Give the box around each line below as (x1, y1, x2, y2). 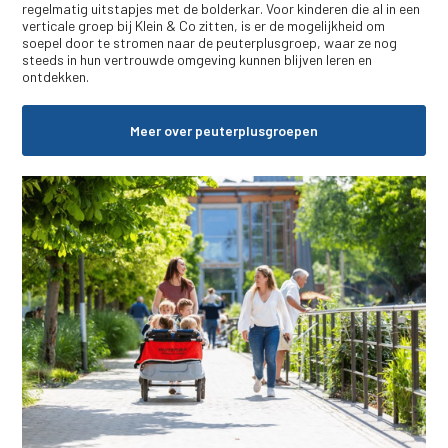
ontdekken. (22, 67, 90, 85)
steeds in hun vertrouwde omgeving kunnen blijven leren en (22, 50, 373, 68)
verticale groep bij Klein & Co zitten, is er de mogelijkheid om (22, 16, 386, 34)
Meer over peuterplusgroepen (130, 121, 318, 139)
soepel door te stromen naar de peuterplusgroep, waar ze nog (22, 33, 398, 51)
